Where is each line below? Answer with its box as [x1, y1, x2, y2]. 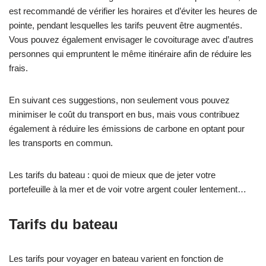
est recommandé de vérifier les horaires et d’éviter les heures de [9, 6, 257, 16]
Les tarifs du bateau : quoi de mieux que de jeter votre [9, 170, 216, 180]
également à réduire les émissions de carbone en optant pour [9, 123, 245, 134]
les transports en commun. [9, 138, 113, 148]
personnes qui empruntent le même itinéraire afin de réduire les [9, 49, 252, 59]
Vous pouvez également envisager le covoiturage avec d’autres [9, 34, 254, 45]
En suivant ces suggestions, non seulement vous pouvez [9, 95, 230, 105]
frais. [9, 63, 28, 73]
